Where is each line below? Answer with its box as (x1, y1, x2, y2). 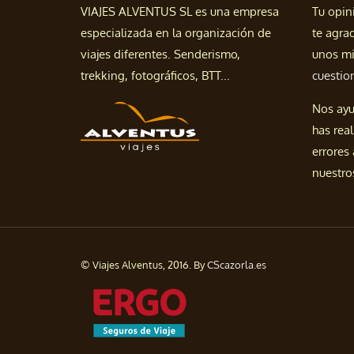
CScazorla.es (207, 258, 266, 272)
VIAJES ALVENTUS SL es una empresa (81, 4, 279, 20)
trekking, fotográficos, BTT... (81, 68, 230, 84)
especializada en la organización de (81, 25, 271, 41)
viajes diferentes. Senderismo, (81, 47, 240, 62)
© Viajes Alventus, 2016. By (81, 258, 207, 272)
